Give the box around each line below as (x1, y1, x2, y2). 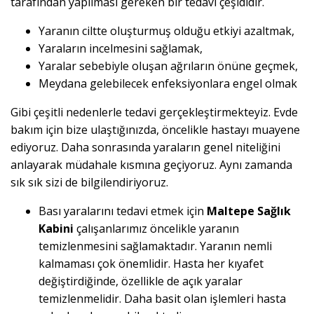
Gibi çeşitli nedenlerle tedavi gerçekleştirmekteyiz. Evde (11, 104, 298, 121)
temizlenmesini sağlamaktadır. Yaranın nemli (39, 238, 272, 254)
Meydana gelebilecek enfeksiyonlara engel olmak (39, 76, 297, 92)
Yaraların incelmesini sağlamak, (39, 41, 203, 57)
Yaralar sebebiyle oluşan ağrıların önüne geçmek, (39, 58, 298, 74)
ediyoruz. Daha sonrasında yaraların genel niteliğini (11, 139, 280, 156)
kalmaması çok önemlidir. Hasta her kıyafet (39, 256, 264, 272)
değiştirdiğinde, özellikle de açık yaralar (39, 273, 243, 289)
